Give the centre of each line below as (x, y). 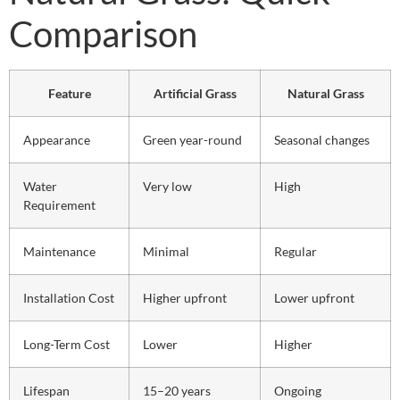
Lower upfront (314, 297)
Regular (296, 251)
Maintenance (59, 251)
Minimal (166, 251)
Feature (69, 93)
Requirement (59, 204)
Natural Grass (325, 93)
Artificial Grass (195, 93)
